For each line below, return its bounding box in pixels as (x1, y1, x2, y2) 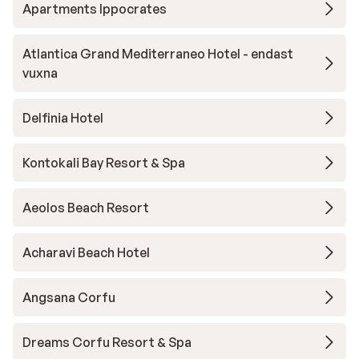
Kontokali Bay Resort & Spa (22, 155, 185, 171)
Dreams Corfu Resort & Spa (22, 334, 192, 350)
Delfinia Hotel (22, 110, 103, 126)
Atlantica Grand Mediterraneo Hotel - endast (22, 46, 293, 62)
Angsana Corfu (22, 289, 115, 305)
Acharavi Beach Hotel (22, 244, 150, 260)
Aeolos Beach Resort (22, 200, 149, 216)
